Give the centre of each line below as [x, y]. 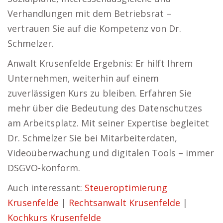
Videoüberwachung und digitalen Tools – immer [111, 153]
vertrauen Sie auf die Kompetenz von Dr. [94, 28]
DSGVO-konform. [44, 168]
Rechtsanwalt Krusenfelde [124, 203]
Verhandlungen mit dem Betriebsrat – [89, 13]
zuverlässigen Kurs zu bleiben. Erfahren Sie [100, 93]
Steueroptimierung [126, 188]
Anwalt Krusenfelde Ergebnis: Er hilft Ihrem [100, 63]
